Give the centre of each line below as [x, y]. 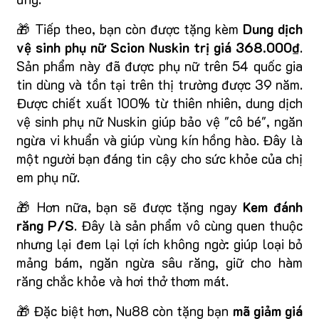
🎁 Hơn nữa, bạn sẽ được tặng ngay [130, 206]
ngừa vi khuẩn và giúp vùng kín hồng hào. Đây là [159, 140]
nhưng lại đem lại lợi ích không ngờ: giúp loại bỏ [159, 244]
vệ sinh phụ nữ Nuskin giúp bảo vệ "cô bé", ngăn [159, 121]
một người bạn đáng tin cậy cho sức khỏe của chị [159, 158]
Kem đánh [273, 206]
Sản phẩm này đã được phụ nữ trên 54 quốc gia [159, 66]
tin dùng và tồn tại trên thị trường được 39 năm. [159, 84]
